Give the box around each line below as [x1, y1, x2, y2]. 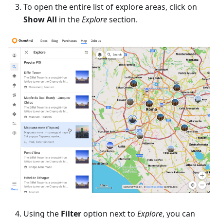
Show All [23, 14, 57, 25]
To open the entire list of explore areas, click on [23, 1, 197, 13]
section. [107, 14, 138, 25]
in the [57, 14, 82, 25]
